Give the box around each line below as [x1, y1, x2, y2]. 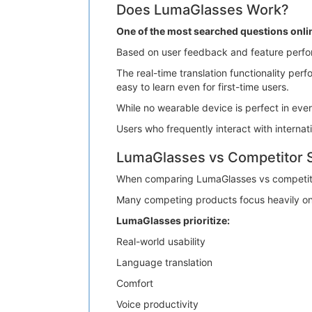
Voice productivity [116, 298, 198, 310]
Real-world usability [116, 235, 205, 247]
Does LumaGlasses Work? [116, 1, 289, 18]
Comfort [116, 277, 153, 289]
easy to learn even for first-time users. [116, 81, 289, 93]
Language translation [116, 256, 212, 268]
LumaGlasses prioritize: [116, 214, 230, 226]
